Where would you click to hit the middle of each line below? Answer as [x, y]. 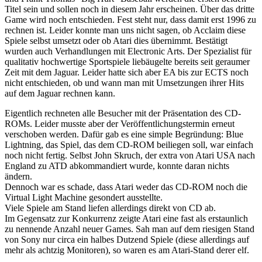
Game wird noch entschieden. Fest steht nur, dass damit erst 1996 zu [130, 19]
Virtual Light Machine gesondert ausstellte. [84, 197]
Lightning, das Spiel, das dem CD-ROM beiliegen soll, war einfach [129, 144]
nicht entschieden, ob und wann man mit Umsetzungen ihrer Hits [124, 82]
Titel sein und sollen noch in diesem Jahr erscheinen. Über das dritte [130, 9]
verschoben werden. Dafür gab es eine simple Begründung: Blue [124, 134]
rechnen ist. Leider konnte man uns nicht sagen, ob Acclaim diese [125, 30]
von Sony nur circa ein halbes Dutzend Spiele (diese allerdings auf [127, 239]
